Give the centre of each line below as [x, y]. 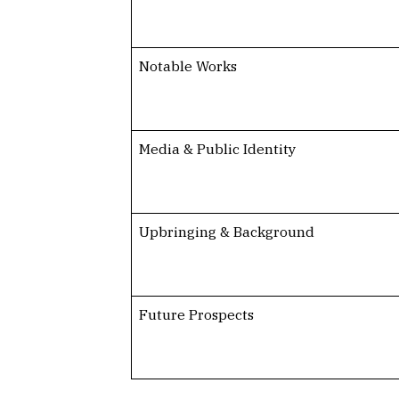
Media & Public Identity [217, 148]
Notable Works [187, 65]
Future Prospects [196, 314]
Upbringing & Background [226, 231]
